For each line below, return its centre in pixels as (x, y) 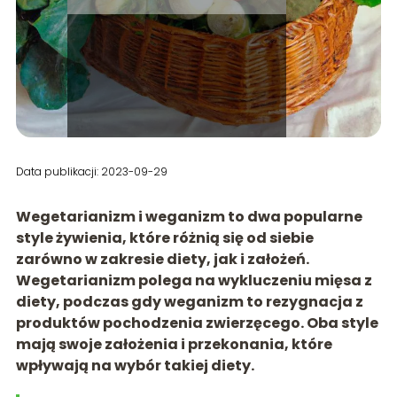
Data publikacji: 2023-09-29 (91, 171)
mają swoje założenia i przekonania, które (174, 344)
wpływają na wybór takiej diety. (135, 365)
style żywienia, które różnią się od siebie (164, 237)
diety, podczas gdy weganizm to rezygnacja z (189, 301)
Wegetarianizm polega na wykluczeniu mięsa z (194, 280)
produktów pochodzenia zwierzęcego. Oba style (197, 323)
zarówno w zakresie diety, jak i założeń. (162, 259)
